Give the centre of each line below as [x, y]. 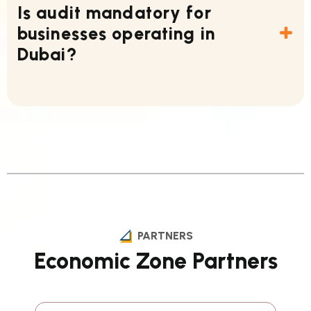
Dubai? [48, 54]
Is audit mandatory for [115, 13]
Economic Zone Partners [155, 261]
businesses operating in [116, 34]
